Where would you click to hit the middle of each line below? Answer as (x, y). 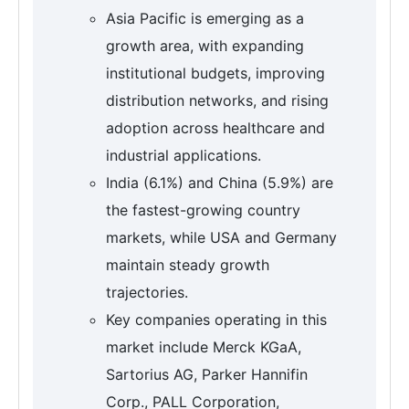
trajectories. (147, 292)
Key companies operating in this (216, 319)
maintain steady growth (188, 264)
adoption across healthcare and (215, 127)
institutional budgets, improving (215, 73)
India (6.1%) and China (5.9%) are (220, 182)
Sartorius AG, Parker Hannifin (207, 374)
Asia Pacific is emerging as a (205, 18)
